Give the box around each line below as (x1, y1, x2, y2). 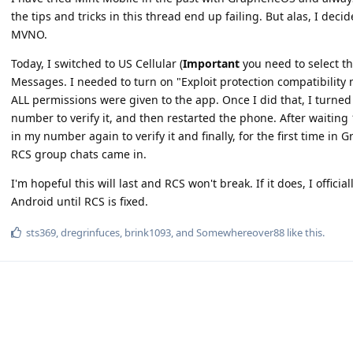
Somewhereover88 (196, 225, 284, 240)
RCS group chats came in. (11, 147, 147, 162)
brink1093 (124, 225, 171, 240)
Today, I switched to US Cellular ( (11, 56, 183, 71)
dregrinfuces (61, 225, 120, 240)
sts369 (26, 225, 56, 240)
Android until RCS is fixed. (11, 194, 148, 209)
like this (284, 225, 322, 240)
